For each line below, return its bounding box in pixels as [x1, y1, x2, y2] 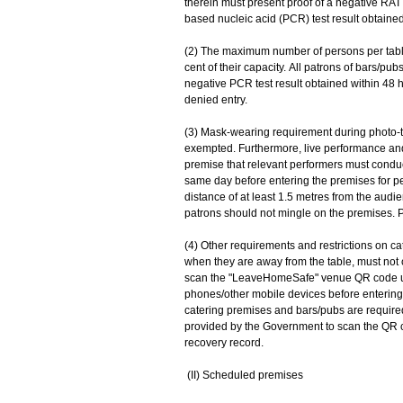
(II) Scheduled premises [184, 369, 303, 381]
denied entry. [184, 94, 247, 106]
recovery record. [184, 336, 264, 349]
